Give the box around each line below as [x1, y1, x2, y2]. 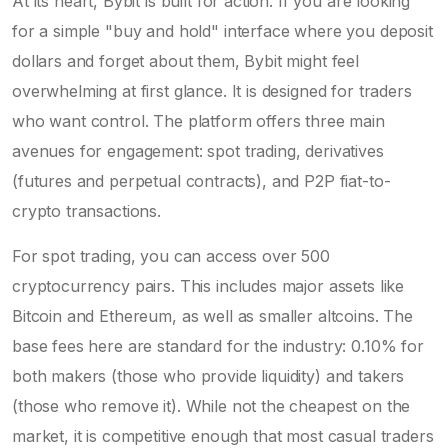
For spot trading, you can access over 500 [12, 245, 330, 266]
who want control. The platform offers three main [12, 110, 385, 131]
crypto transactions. [12, 200, 161, 221]
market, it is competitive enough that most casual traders [12, 425, 434, 446]
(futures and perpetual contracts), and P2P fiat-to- [12, 170, 391, 191]
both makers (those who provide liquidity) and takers [12, 365, 405, 386]
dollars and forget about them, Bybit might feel [12, 50, 359, 71]
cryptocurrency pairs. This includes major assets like [12, 275, 405, 296]
